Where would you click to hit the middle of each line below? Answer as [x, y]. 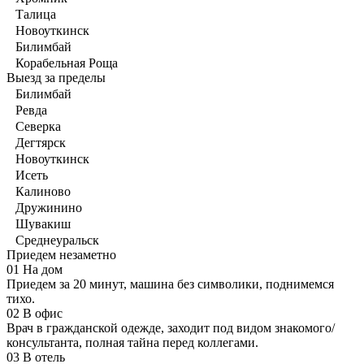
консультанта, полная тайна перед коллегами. [132, 343]
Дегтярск [41, 143]
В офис [43, 314]
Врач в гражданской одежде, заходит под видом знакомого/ [171, 328]
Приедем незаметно [61, 255]
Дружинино [49, 208]
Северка [38, 127]
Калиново [43, 192]
